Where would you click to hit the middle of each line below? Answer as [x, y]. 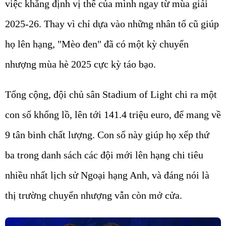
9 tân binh [25, 134]
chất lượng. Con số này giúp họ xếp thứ [128, 134]
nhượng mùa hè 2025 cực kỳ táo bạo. [80, 64]
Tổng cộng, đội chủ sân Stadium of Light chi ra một [111, 94]
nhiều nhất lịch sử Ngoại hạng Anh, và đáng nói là [107, 175]
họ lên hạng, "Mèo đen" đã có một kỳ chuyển [97, 44]
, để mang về [195, 114]
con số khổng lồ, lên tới [54, 114]
